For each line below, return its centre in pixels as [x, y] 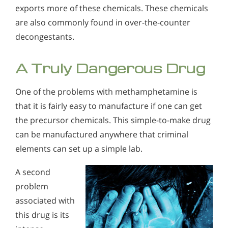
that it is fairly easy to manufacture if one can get [109, 106]
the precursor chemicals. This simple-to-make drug [113, 120]
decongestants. [45, 37]
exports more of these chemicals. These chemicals [112, 8]
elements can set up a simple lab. [79, 149]
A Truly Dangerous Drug [110, 68]
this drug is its [42, 215]
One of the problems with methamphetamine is [106, 92]
